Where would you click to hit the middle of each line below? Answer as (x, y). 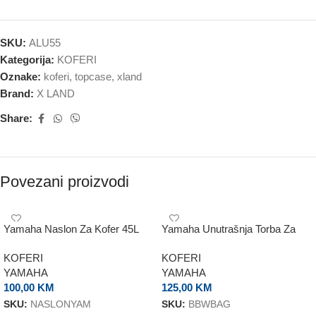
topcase (93, 76)
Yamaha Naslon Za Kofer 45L (71, 229)
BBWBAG (209, 304)
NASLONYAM (61, 304)
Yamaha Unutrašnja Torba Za (229, 229)
